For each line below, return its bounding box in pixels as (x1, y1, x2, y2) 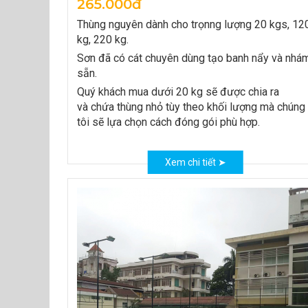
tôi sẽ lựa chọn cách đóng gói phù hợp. (77, 115, 260, 129)
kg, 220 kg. (77, 33, 129, 46)
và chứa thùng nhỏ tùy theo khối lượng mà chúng (77, 100, 305, 113)
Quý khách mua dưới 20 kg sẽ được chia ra (77, 85, 279, 98)
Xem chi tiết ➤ (164, 157, 226, 168)
